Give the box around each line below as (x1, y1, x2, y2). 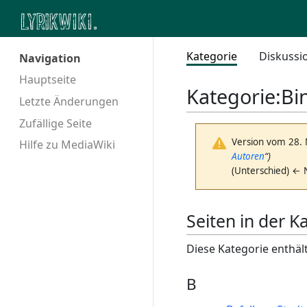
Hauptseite (19, 71, 76, 87)
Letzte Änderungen (19, 93, 119, 109)
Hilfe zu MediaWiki (19, 137, 115, 153)
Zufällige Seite (19, 115, 92, 131)
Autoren (232, 150, 265, 163)
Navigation (19, 51, 81, 66)
